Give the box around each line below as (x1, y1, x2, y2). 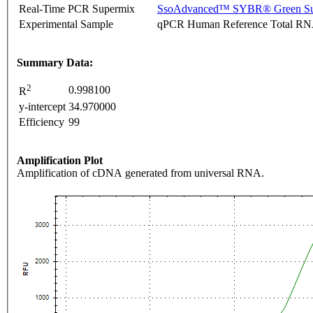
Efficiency (19, 115, 64, 128)
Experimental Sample (19, 17, 113, 30)
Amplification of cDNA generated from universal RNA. (17, 166, 264, 179)
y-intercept (19, 100, 66, 112)
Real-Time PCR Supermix (19, 2, 135, 15)
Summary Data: (17, 56, 93, 68)
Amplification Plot (17, 154, 103, 166)
